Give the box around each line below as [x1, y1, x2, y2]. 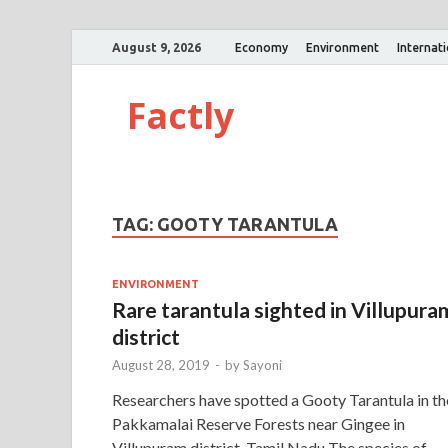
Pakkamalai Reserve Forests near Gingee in [112, 413, 405, 433]
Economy [235, 40, 288, 54]
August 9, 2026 [112, 40, 201, 54]
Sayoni [243, 356, 282, 373]
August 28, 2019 [112, 356, 210, 373]
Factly [127, 91, 234, 140]
